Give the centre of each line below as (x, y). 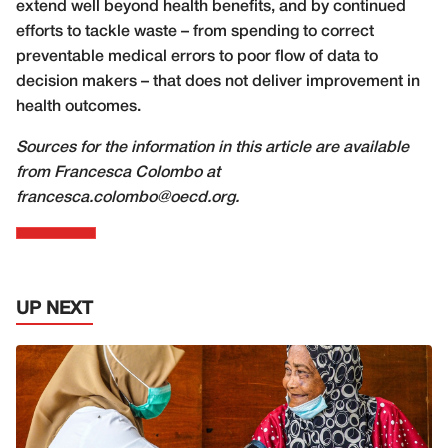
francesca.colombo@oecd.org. (127, 197)
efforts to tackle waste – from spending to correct (195, 31)
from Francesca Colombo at (118, 172)
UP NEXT (54, 308)
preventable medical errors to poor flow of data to (197, 56)
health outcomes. (78, 106)
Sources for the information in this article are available (212, 147)
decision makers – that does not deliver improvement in (218, 81)
